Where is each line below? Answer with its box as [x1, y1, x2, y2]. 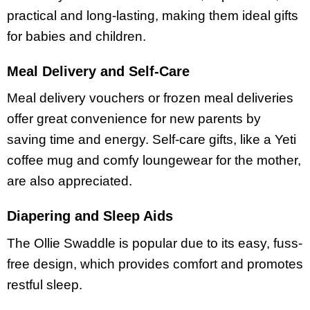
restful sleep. [7, 277, 82, 293]
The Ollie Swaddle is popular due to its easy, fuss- [7, 236, 302, 251]
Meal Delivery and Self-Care [7, 63, 190, 79]
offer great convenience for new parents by [7, 111, 261, 127]
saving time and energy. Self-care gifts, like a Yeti [7, 132, 296, 147]
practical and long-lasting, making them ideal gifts [7, 8, 298, 23]
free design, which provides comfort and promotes [7, 257, 303, 272]
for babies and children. [7, 28, 146, 44]
